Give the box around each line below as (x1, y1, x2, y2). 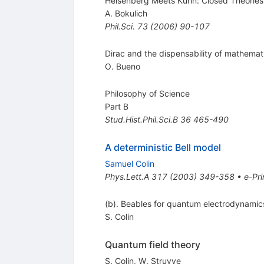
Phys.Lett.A (104, 171, 149, 182)
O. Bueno (104, 61, 140, 72)
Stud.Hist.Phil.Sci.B (104, 114, 178, 125)
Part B (104, 101, 128, 112)
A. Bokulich (104, 8, 147, 19)
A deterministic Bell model (104, 141, 221, 154)
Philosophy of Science (104, 88, 190, 99)
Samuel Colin (104, 159, 154, 169)
